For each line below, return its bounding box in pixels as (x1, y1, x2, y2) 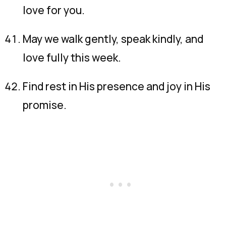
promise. (23, 98, 67, 112)
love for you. (23, 3, 85, 17)
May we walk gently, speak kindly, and (23, 32, 203, 46)
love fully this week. (23, 50, 121, 65)
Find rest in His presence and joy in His (23, 79, 210, 93)
